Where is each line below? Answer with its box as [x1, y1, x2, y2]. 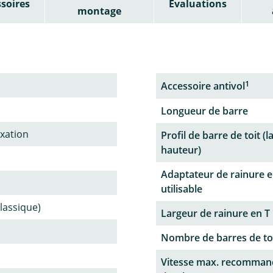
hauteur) [161, 143, 201, 157]
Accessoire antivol [161, 79, 245, 93]
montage [77, 4, 121, 18]
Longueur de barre [161, 104, 248, 118]
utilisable [161, 182, 202, 196]
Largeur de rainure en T [161, 207, 270, 221]
